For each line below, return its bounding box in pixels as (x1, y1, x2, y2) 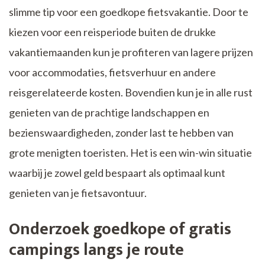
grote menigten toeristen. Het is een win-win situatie (9, 146, 252, 160)
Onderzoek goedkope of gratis (9, 215, 231, 244)
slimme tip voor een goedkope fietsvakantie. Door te (9, 5, 248, 19)
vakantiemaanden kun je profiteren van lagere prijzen (9, 46, 253, 59)
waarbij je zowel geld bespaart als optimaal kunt (9, 166, 225, 180)
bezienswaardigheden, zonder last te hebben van (9, 126, 234, 140)
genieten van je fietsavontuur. (9, 186, 147, 200)
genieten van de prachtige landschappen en (9, 106, 209, 119)
